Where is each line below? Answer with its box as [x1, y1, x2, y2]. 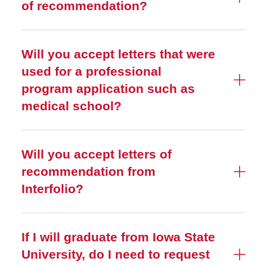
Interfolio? [21, 182, 83, 195]
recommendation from [21, 164, 156, 178]
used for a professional [21, 64, 162, 78]
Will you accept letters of [21, 147, 172, 161]
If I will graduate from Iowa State [21, 230, 215, 244]
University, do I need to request [21, 247, 210, 261]
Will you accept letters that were [21, 47, 215, 61]
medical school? [21, 99, 122, 113]
